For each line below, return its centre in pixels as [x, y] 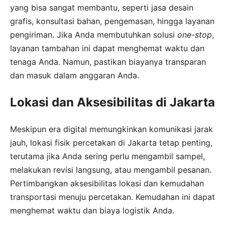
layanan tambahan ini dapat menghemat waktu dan [107, 48]
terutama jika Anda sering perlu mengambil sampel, [107, 156]
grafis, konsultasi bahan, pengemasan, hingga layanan [112, 21]
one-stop [195, 35]
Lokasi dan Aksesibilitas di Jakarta [113, 102]
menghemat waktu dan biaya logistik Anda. [92, 211]
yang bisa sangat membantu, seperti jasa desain [102, 8]
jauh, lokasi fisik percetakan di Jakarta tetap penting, [111, 143]
